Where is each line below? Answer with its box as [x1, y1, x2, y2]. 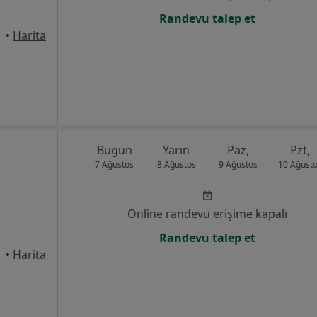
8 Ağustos [156, 158, 196, 171]
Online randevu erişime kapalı [127, 206, 287, 221]
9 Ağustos [219, 158, 258, 171]
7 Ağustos [95, 158, 134, 171]
